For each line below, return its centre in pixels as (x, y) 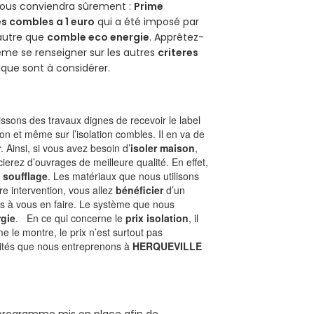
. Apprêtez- (177, 37)
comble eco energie (98, 37)
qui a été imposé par (147, 21)
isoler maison (163, 148)
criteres (178, 52)
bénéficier (140, 190)
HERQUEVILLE (168, 246)
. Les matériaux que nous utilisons (124, 176)
